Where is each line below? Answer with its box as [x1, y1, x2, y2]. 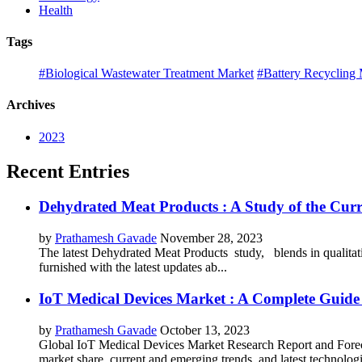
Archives [6, 98, 55, 112]
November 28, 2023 [160, 231, 263, 246]
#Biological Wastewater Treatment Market [39, 66, 254, 81]
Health [39, 2, 73, 17]
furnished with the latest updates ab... [39, 260, 227, 275]
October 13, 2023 [160, 322, 250, 337]
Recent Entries [6, 160, 129, 182]
